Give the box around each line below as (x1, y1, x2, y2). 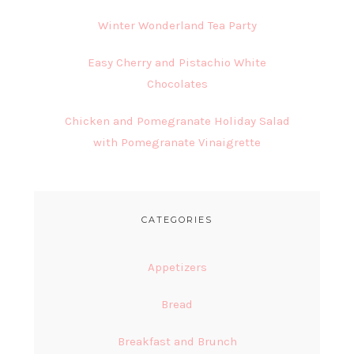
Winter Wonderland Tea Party (97, 18, 257, 33)
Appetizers (147, 260, 207, 275)
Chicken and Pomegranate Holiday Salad (64, 114, 290, 129)
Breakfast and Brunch (117, 334, 237, 349)
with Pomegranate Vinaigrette (93, 135, 261, 150)
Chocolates (146, 77, 208, 92)
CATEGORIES (141, 214, 213, 226)
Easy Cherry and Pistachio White (88, 55, 266, 70)
